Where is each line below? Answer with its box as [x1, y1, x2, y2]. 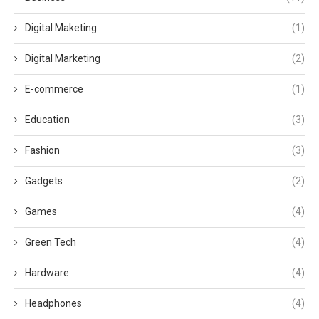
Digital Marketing [25, 52, 100, 64]
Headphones [25, 297, 82, 309]
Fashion [25, 144, 60, 156]
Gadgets [25, 174, 63, 187]
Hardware [25, 266, 69, 278]
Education [25, 113, 70, 125]
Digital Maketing [25, 21, 97, 33]
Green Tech [25, 236, 76, 248]
